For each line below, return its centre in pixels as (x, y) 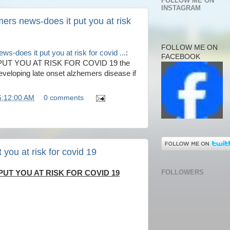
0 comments (63, 98)
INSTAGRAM (181, 8)
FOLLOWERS (183, 172)
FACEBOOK (181, 56)
